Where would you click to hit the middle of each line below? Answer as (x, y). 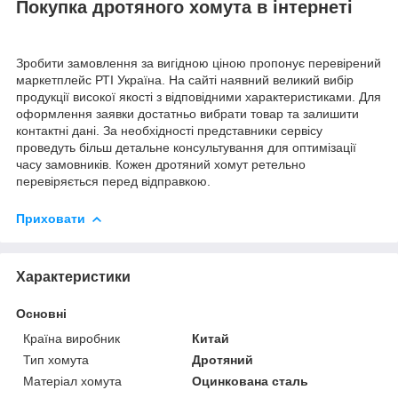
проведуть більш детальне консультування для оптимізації (186, 147)
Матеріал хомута (72, 381)
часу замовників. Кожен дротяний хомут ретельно (161, 164)
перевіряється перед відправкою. (113, 181)
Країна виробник (72, 338)
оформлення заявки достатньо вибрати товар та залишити (187, 113)
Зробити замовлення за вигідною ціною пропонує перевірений (199, 63)
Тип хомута (56, 359)
